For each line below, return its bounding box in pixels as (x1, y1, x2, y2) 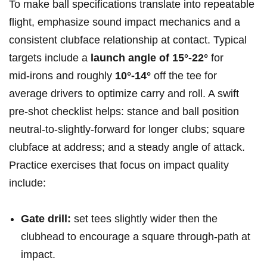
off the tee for (151, 70, 217, 82)
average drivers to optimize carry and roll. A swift (9, 88, 239, 100)
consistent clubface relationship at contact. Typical (9, 34, 247, 46)
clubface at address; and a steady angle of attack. (9, 141, 245, 154)
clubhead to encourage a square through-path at (21, 231, 250, 243)
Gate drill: (21, 213, 71, 225)
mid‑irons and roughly (9, 70, 115, 82)
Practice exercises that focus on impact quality (9, 159, 229, 172)
